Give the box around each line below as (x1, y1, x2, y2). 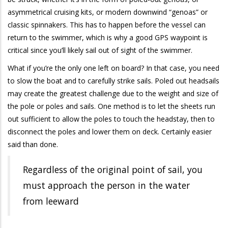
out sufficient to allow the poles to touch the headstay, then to (8, 113, 215, 124)
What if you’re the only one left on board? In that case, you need (8, 63, 219, 73)
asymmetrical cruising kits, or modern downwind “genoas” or (8, 7, 208, 17)
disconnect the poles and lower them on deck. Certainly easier (8, 126, 212, 136)
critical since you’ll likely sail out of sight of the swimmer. (8, 45, 192, 55)
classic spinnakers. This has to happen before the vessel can (8, 19, 206, 30)
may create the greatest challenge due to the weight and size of (8, 88, 218, 98)
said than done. (8, 139, 58, 149)
